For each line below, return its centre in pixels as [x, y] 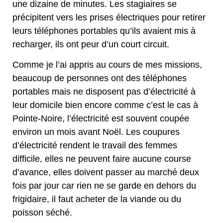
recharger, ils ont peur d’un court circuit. [91, 44]
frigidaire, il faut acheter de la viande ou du [97, 199]
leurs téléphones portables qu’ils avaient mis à [104, 31]
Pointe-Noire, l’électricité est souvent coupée [101, 119]
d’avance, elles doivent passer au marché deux [106, 172]
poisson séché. [42, 213]
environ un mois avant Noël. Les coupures [96, 132]
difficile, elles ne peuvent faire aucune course [102, 159]
